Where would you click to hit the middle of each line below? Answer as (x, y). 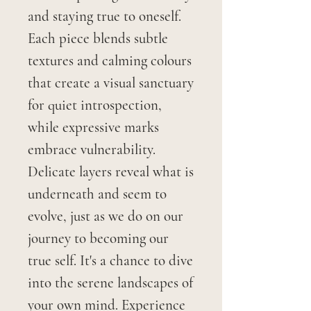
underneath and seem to (97, 194)
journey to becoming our (98, 238)
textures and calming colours (110, 60)
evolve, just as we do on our (106, 216)
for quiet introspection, (95, 105)
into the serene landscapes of (110, 283)
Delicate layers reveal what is (111, 171)
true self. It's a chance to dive (110, 260)
